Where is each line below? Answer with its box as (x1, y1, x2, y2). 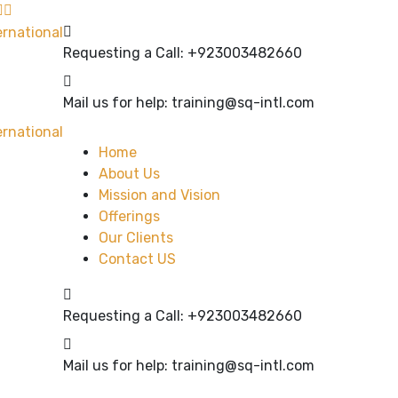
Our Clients (99, 229, 173, 246)
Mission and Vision (99, 187, 220, 203)
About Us (99, 165, 160, 182)
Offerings (99, 208, 160, 225)
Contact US (99, 251, 176, 267)
